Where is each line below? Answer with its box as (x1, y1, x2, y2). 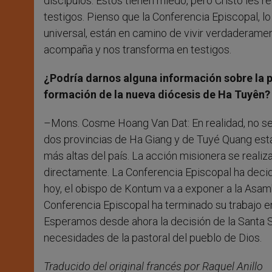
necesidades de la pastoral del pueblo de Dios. (44, 231, 262, 245)
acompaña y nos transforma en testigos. (44, 43, 231, 56)
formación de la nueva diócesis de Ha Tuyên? (44, 88, 270, 101)
